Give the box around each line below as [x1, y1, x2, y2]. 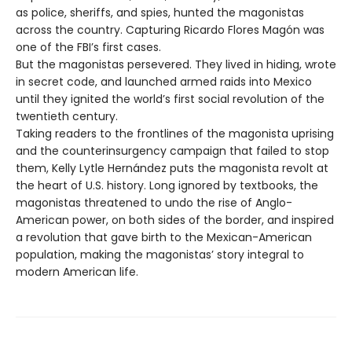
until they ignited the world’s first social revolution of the [16, 90, 324, 107]
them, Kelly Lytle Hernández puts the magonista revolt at [16, 159, 328, 176]
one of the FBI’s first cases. [16, 38, 161, 55]
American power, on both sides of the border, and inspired [16, 211, 334, 228]
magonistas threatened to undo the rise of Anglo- [16, 194, 292, 211]
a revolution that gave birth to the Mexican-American [16, 229, 312, 245]
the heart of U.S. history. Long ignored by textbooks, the [16, 177, 318, 193]
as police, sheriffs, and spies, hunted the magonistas [16, 4, 304, 20]
